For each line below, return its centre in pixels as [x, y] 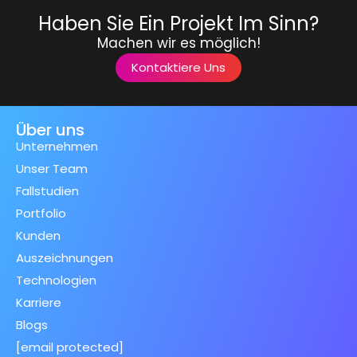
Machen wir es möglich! [178, 43]
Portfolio [41, 214]
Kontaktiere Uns [178, 68]
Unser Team [52, 169]
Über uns [50, 130]
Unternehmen [57, 147]
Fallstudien [47, 191]
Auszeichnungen [65, 258]
